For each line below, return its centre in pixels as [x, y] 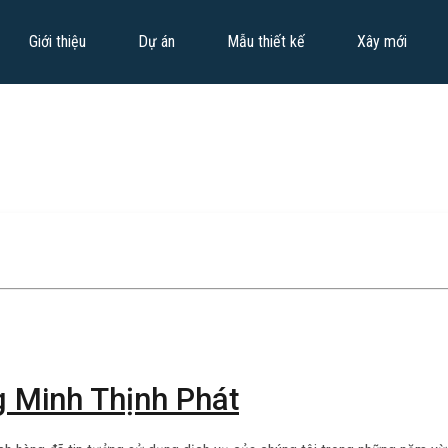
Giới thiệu [57, 41]
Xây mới [382, 41]
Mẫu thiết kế [266, 41]
